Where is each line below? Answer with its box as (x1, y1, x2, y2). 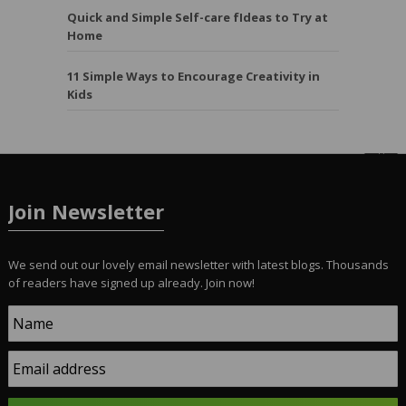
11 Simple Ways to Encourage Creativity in (67, 68, 320, 85)
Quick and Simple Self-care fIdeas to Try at (67, 9, 328, 26)
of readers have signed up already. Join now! (7, 275, 255, 292)
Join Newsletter (7, 198, 164, 226)
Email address (12, 359, 106, 380)
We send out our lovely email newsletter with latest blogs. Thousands (7, 256, 389, 274)
